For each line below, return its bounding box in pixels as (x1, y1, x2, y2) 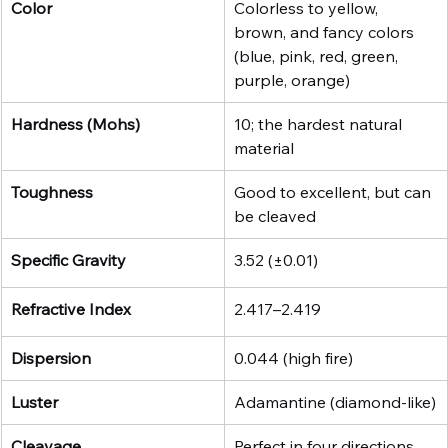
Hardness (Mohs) (11, 114, 140, 134)
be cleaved (234, 206, 316, 226)
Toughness (11, 182, 93, 202)
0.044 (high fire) (234, 348, 353, 368)
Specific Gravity (11, 250, 126, 270)
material (234, 138, 294, 158)
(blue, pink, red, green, (234, 46, 402, 66)
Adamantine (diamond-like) (234, 392, 436, 412)
